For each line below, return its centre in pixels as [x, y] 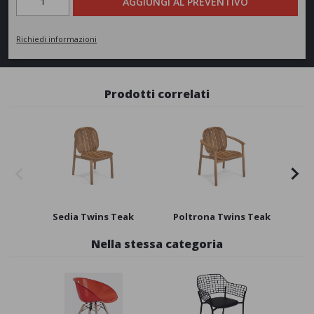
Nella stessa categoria [157, 244]
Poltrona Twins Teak [221, 216]
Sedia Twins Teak [94, 216]
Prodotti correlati [157, 94]
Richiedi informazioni [57, 39]
